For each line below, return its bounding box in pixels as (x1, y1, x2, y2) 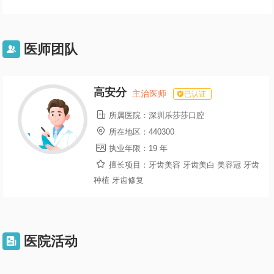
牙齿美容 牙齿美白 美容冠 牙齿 (148, 160, 259, 169)
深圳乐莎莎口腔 (148, 111, 204, 120)
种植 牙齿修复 (94, 176, 144, 185)
